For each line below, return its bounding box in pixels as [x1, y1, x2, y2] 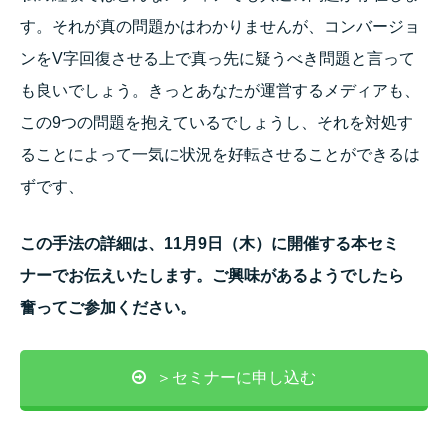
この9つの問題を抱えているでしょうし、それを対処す [20, 113, 413, 131]
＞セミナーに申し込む [156, 368, 316, 386]
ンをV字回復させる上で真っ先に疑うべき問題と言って [20, 49, 415, 67]
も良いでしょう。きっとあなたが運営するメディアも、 [20, 81, 420, 99]
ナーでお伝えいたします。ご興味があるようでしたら [20, 267, 404, 285]
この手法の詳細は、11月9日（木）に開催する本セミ [20, 235, 399, 253]
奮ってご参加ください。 [20, 299, 196, 317]
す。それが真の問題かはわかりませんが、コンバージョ [20, 17, 420, 35]
